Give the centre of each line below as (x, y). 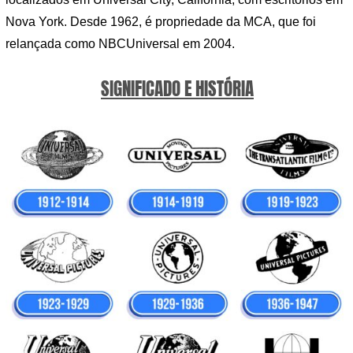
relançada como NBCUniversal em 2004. (120, 44)
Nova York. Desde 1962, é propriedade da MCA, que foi (161, 22)
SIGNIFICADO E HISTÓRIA (177, 89)
